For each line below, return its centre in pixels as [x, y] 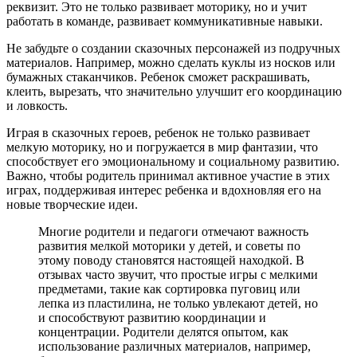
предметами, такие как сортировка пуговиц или [169, 288]
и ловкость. [37, 105]
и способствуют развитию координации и [152, 317]
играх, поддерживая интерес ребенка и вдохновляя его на [164, 190]
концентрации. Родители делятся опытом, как [163, 331]
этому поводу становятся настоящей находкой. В [171, 260]
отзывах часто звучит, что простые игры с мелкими [178, 274]
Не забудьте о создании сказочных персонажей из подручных [173, 48]
